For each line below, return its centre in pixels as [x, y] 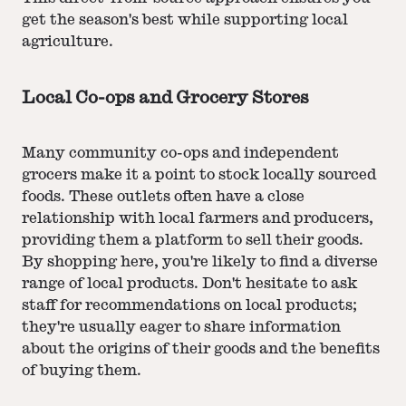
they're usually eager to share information [181, 327]
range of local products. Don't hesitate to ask [189, 283]
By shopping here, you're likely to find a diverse [200, 261]
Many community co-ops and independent [180, 153]
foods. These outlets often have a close [163, 196]
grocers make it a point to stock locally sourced [199, 174]
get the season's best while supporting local [185, 20]
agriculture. [68, 42]
